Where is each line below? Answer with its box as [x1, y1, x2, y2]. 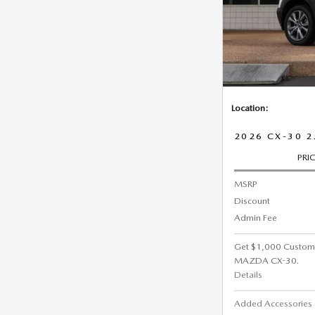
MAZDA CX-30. [234, 255, 299, 266]
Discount [234, 195, 270, 207]
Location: [231, 102, 269, 113]
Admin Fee [234, 212, 277, 224]
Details [234, 269, 262, 281]
